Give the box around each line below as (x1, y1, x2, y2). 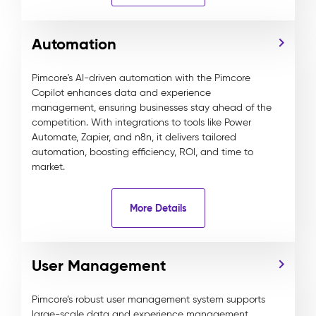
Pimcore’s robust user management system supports (32, 293, 265, 305)
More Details (129, 201, 187, 214)
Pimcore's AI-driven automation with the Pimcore (32, 72, 250, 84)
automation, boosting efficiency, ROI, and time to (32, 146, 253, 158)
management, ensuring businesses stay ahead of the (32, 102, 272, 114)
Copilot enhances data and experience (32, 87, 211, 99)
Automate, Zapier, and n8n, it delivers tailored (32, 131, 236, 143)
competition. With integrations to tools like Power (32, 116, 251, 128)
